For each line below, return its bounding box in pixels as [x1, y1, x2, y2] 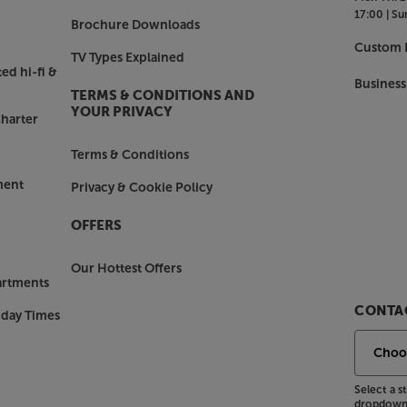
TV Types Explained [70, 49, 184, 65]
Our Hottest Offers [70, 260, 182, 276]
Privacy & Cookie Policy [70, 179, 213, 195]
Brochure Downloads [70, 16, 200, 33]
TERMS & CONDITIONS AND [70, 88, 254, 103]
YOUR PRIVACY [70, 104, 173, 119]
